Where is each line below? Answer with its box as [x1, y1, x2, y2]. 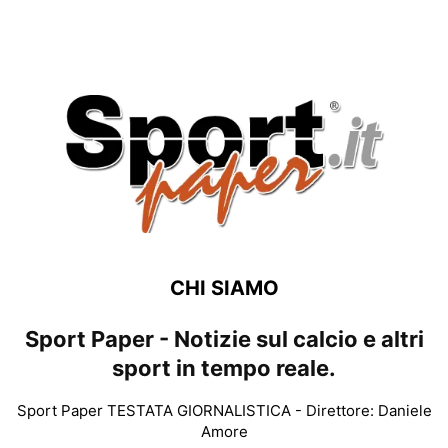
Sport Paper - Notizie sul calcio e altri [24, 326, 424, 353]
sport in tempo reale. [112, 355, 336, 382]
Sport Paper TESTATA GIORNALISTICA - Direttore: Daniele [16, 401, 432, 421]
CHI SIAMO [169, 276, 279, 301]
